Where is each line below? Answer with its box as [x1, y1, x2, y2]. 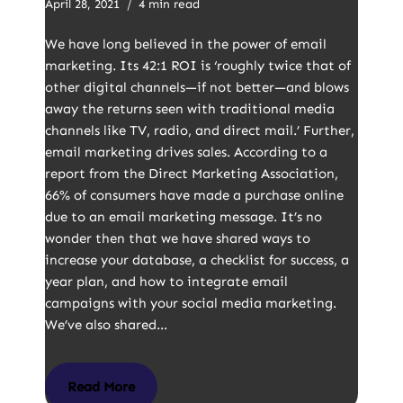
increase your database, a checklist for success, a [45, 252, 349, 268]
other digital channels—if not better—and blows [45, 79, 349, 95]
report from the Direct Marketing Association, [45, 166, 338, 182]
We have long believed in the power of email [45, 36, 327, 52]
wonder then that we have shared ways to [45, 230, 310, 246]
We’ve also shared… [45, 317, 171, 333]
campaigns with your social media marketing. [45, 295, 336, 311]
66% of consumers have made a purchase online [45, 187, 344, 203]
